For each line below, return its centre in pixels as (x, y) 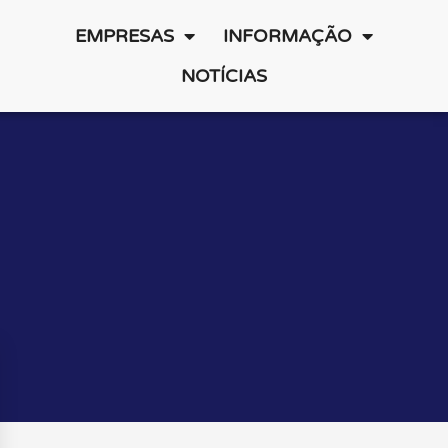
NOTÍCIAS (223, 75)
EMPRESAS (124, 35)
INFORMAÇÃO (287, 35)
